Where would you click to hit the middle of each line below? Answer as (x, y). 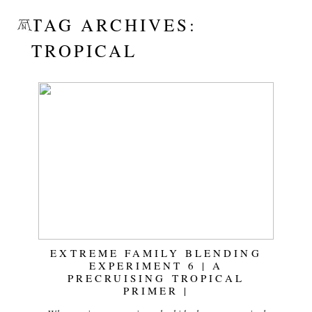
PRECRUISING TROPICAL (156, 278)
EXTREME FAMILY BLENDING (156, 252)
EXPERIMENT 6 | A (156, 265)
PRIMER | (156, 290)
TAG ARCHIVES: (114, 24)
